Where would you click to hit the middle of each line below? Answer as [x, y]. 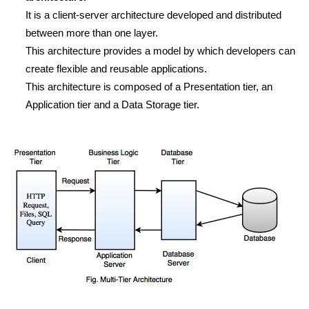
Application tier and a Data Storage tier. [112, 104]
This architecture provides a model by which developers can [160, 51]
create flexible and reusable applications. [116, 69]
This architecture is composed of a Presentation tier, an [149, 87]
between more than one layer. [92, 33]
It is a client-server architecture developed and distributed [153, 15]
